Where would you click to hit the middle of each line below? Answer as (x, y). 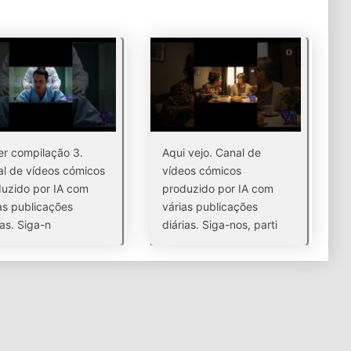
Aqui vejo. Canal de (212, 152)
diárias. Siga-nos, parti (220, 224)
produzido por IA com (218, 188)
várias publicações (210, 206)
